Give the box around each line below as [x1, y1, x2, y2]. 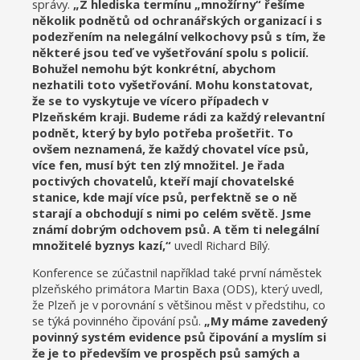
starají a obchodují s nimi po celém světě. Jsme [32, 204, 311, 221]
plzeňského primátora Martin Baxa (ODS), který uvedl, [32, 280, 323, 297]
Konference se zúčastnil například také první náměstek [32, 264, 321, 281]
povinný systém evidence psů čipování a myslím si [32, 329, 326, 346]
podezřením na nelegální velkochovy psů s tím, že [32, 27, 325, 44]
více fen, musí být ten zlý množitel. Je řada [32, 156, 284, 173]
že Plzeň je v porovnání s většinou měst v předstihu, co [32, 297, 325, 313]
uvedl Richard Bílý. [171, 236, 270, 253]
